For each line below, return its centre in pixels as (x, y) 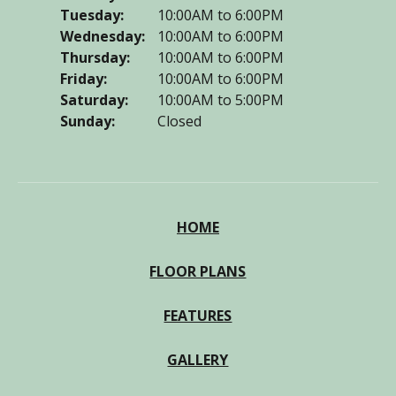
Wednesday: (103, 37)
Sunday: (88, 122)
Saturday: (94, 100)
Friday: (84, 79)
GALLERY (198, 360)
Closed (179, 122)
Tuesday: (92, 15)
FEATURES (198, 316)
